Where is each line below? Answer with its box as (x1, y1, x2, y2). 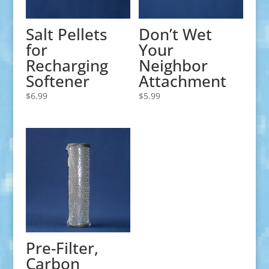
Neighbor (139, 54, 208, 76)
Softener (25, 70, 89, 92)
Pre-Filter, (25, 237, 98, 259)
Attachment (139, 70, 227, 92)
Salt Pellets (25, 23, 107, 45)
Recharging (25, 54, 108, 76)
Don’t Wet (139, 23, 213, 45)
